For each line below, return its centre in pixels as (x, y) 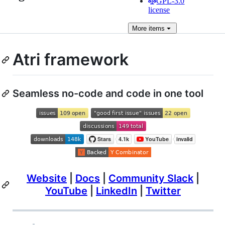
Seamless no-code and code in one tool (108, 93)
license (159, 10)
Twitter (163, 191)
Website (47, 178)
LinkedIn (117, 191)
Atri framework (71, 60)
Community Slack (151, 178)
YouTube (66, 191)
